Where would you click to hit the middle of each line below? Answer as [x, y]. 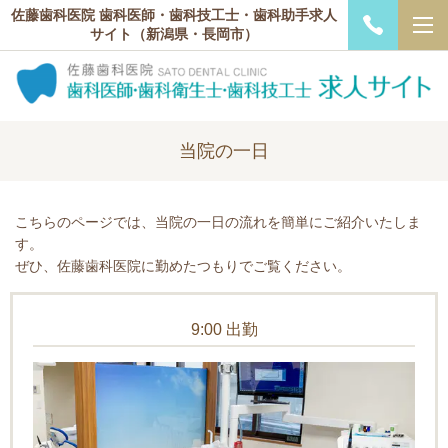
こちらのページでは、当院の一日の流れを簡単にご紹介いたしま [218, 221]
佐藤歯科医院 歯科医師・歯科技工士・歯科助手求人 [174, 15]
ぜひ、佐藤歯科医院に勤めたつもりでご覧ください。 [183, 265]
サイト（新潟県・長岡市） [174, 34]
